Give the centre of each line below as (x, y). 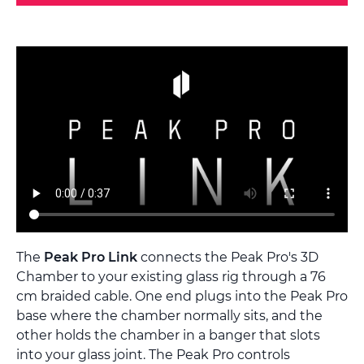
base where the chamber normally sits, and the (169, 316)
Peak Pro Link (91, 258)
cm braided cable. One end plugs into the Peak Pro (182, 297)
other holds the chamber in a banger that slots (168, 336)
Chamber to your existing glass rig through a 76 (171, 277)
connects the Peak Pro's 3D (228, 258)
